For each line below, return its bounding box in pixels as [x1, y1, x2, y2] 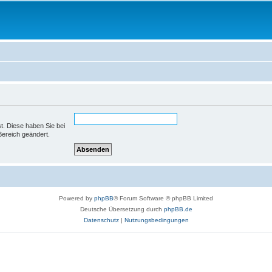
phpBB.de [163, 206, 192, 212]
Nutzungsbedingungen [124, 217, 189, 223]
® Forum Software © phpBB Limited [114, 195, 213, 202]
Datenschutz [83, 217, 119, 223]
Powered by [59, 195, 94, 202]
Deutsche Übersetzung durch [80, 206, 164, 212]
